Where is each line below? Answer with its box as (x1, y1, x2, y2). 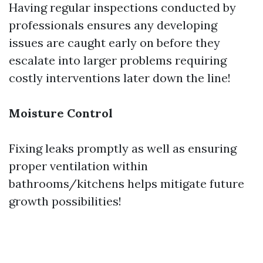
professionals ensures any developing (9, 18, 217, 32)
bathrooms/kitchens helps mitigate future (9, 176, 244, 191)
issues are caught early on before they (9, 35, 220, 50)
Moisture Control (9, 106, 113, 120)
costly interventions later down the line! (9, 70, 231, 85)
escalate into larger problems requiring (9, 53, 227, 68)
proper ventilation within (9, 159, 148, 173)
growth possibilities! (9, 194, 122, 208)
